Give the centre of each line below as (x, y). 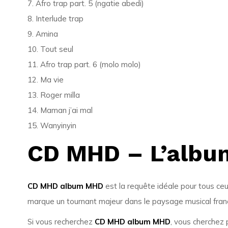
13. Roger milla (53, 95)
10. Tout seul (50, 49)
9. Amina (42, 34)
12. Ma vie (45, 80)
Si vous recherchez (61, 222)
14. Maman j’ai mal (60, 110)
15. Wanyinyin (52, 125)
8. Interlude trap (55, 19)
